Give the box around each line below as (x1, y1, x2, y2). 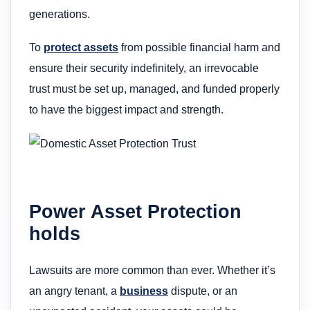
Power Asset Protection (29, 201, 241, 223)
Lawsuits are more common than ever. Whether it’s (29, 264, 275, 277)
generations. (29, 8, 90, 20)
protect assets (44, 42, 118, 54)
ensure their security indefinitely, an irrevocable (29, 62, 259, 75)
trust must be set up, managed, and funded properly (29, 83, 280, 95)
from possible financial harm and (118, 42, 280, 54)
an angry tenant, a (29, 285, 120, 298)
